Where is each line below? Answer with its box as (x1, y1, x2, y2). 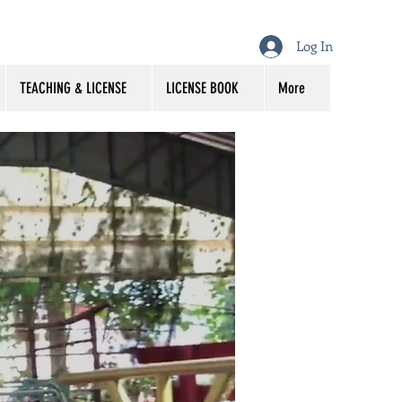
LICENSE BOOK (166, 79, 239, 97)
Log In (295, 37, 333, 55)
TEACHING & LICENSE (20, 79, 127, 97)
